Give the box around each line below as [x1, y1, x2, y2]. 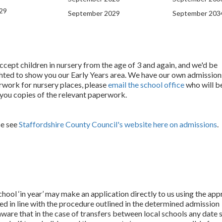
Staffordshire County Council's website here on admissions [18, 119, 217, 129]
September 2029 [68, 9, 120, 17]
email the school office [108, 80, 184, 89]
